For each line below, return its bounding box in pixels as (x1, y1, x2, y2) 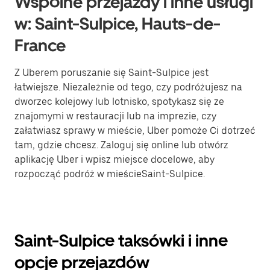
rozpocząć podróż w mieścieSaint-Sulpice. (14, 168, 205, 180)
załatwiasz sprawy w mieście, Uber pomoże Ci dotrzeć (14, 125, 256, 136)
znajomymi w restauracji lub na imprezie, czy (14, 110, 216, 122)
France (14, 35, 66, 55)
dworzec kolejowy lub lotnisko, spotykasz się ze (14, 96, 224, 107)
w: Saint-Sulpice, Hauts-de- (14, 13, 221, 34)
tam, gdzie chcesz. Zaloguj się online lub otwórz (14, 139, 228, 151)
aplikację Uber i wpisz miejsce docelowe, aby (14, 154, 215, 165)
